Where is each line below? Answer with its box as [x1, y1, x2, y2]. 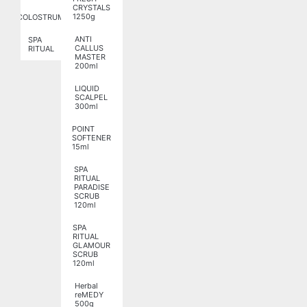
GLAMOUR [73, 241, 111, 251]
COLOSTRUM [17, 12, 65, 23]
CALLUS [75, 43, 104, 53]
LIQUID [75, 84, 100, 94]
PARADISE [73, 182, 110, 193]
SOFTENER [72, 133, 112, 143]
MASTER [75, 52, 106, 62]
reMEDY [75, 290, 104, 300]
